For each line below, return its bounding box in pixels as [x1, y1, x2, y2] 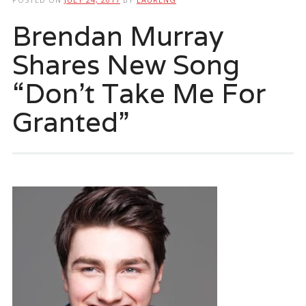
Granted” [12, 103, 129, 139]
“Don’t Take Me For [12, 74, 266, 111]
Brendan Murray [12, 17, 223, 53]
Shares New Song [12, 46, 240, 82]
